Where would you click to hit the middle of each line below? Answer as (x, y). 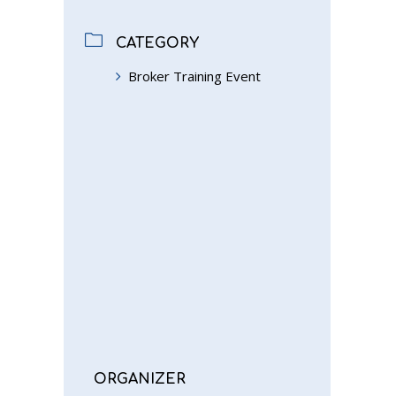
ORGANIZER (140, 380)
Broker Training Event (194, 76)
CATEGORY (157, 44)
